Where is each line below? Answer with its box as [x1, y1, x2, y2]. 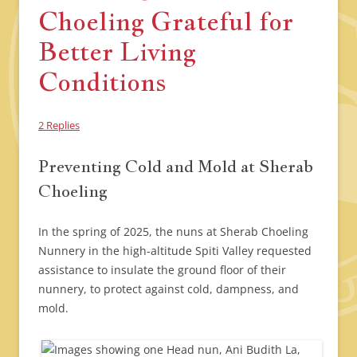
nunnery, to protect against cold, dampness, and [38, 280, 299, 296]
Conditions [38, 64, 167, 98]
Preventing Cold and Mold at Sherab [38, 155, 313, 177]
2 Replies [38, 117, 80, 132]
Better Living [38, 33, 196, 68]
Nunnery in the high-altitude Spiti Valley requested [38, 242, 312, 258]
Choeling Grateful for [38, 3, 293, 37]
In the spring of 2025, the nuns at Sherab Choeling [38, 223, 308, 239]
